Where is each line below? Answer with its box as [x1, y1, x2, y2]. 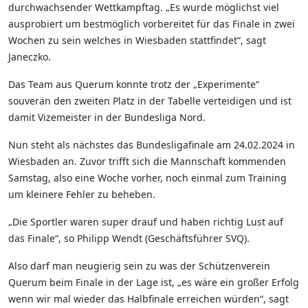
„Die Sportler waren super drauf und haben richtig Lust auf [8, 214, 283, 228]
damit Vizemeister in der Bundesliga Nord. [8, 110, 206, 124]
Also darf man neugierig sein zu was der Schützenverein [8, 258, 270, 272]
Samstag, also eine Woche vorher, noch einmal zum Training [8, 170, 287, 184]
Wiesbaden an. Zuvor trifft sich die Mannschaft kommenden [8, 154, 286, 168]
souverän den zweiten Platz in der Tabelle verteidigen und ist [8, 93, 291, 107]
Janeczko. [8, 49, 51, 63]
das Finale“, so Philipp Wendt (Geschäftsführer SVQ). [8, 231, 250, 245]
